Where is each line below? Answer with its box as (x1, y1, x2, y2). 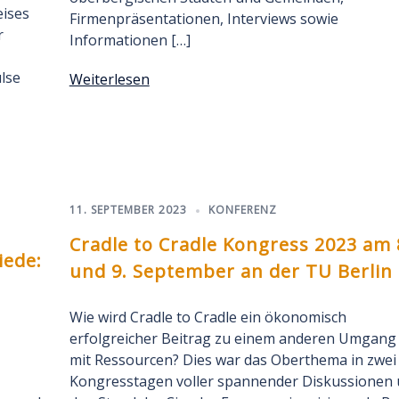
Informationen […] (69, 30, 191, 50)
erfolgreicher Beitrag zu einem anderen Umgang (69, 329, 396, 348)
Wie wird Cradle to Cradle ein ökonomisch (69, 307, 346, 327)
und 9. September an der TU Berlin (69, 259, 393, 283)
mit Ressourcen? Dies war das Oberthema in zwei (69, 350, 396, 370)
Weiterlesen (69, 69, 150, 89)
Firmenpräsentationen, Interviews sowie (69, 9, 338, 28)
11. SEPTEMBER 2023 (69, 202, 187, 217)
